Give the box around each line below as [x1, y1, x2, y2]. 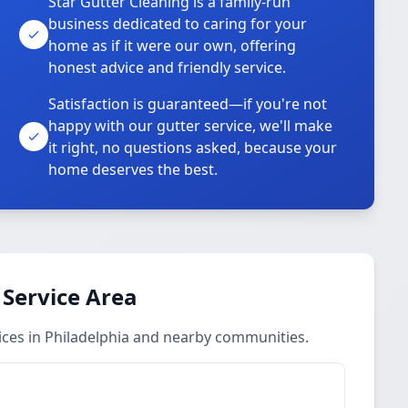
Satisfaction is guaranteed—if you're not [48, 94, 328, 114]
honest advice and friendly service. [48, 57, 287, 77]
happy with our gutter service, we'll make [48, 116, 333, 136]
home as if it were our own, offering [48, 36, 297, 56]
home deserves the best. [48, 159, 219, 179]
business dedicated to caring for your [48, 14, 308, 34]
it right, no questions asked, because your [48, 138, 338, 158]
